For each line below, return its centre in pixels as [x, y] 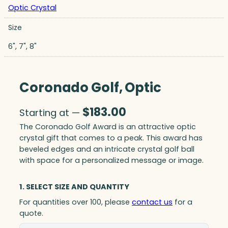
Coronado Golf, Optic [90, 87]
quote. [31, 213]
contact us [152, 202]
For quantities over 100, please [76, 202]
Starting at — [51, 113]
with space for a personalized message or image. [111, 161]
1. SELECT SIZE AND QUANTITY [74, 187]
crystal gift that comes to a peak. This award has [111, 138]
